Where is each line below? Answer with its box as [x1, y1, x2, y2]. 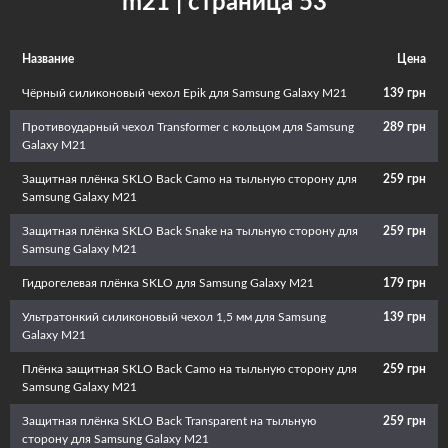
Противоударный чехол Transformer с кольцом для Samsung [22, 121, 354, 133]
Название [22, 53, 74, 65]
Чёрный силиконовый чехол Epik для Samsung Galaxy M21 [22, 87, 347, 99]
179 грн [383, 277, 426, 289]
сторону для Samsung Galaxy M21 [22, 433, 209, 445]
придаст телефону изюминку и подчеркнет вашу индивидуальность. [10, 16, 390, 28]
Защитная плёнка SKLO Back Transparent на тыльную [22, 415, 316, 427]
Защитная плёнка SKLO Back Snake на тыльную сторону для [22, 225, 358, 237]
